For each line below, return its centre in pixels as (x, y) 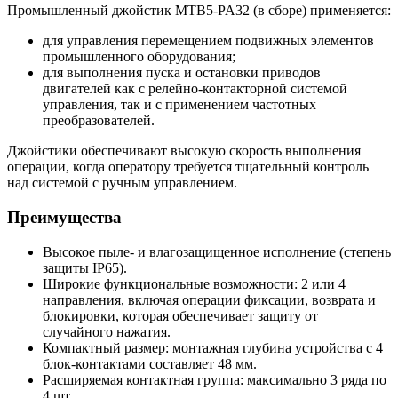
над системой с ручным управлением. (122, 183)
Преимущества (64, 218)
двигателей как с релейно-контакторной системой (195, 89)
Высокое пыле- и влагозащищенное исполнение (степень (217, 251)
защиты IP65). (85, 267)
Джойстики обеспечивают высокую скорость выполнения (184, 151)
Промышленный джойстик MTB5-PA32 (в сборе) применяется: (199, 11)
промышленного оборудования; (139, 57)
